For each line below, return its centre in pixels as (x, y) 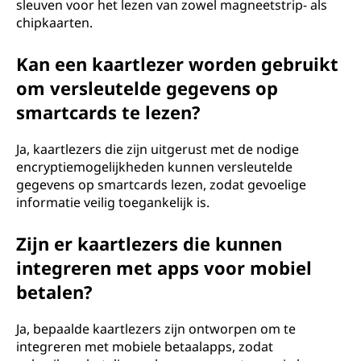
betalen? (54, 292)
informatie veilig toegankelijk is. (113, 202)
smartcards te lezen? (108, 112)
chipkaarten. (54, 23)
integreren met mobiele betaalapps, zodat (145, 346)
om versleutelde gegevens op (147, 88)
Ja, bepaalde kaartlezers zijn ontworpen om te (156, 329)
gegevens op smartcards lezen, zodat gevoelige (161, 185)
